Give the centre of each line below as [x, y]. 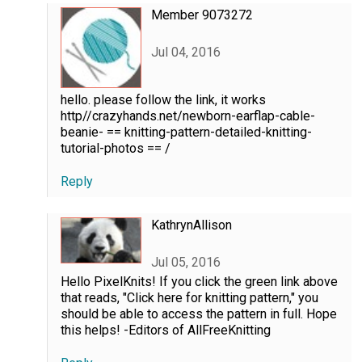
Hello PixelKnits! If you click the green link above [199, 281]
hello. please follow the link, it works [163, 100]
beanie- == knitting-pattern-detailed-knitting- [186, 133]
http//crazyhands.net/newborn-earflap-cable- [187, 116]
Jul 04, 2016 [185, 53]
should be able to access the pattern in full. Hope [198, 314]
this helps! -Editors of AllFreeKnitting [165, 330]
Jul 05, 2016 [185, 263]
